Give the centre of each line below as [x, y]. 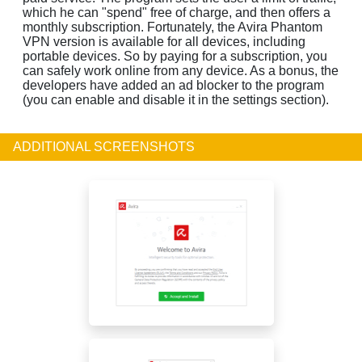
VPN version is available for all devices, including [164, 41]
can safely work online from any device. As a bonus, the [181, 70]
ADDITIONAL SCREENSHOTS [104, 146]
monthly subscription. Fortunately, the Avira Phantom [173, 27]
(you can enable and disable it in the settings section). [176, 99]
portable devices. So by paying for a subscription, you [175, 56]
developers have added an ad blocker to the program [173, 85]
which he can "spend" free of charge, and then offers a [177, 12]
